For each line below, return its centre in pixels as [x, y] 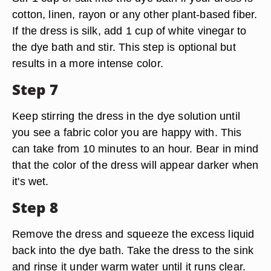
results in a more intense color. [88, 63]
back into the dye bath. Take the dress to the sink [133, 250]
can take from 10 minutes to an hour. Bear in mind [135, 149]
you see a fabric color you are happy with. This [127, 132]
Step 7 [35, 89]
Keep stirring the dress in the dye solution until [126, 116]
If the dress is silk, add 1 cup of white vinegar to [129, 31]
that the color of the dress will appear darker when [135, 165]
